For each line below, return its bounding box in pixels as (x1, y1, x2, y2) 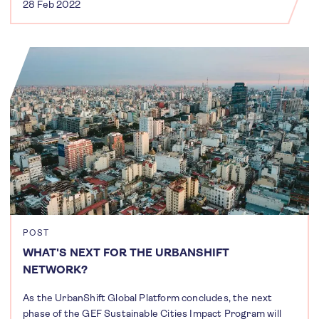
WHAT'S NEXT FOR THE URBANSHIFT (23, 246, 229, 259)
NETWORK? (23, 263, 88, 276)
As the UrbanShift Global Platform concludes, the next (23, 292, 273, 303)
